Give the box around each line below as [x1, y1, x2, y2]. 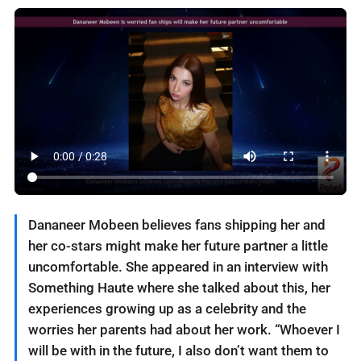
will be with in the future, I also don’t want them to [28, 342, 329, 359]
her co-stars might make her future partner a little [28, 237, 328, 254]
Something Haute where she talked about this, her [28, 279, 330, 296]
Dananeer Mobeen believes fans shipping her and [28, 216, 326, 233]
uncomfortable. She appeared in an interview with [28, 258, 328, 275]
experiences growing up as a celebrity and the [28, 300, 306, 317]
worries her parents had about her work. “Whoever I [28, 321, 340, 338]
